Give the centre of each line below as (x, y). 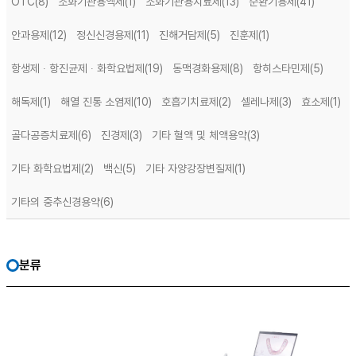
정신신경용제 (105, 35)
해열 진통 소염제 (97, 102)
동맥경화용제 (201, 68)
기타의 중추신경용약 (56, 202)
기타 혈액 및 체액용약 (199, 135)
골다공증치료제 (44, 135)
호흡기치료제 (190, 102)
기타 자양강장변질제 (190, 168)
